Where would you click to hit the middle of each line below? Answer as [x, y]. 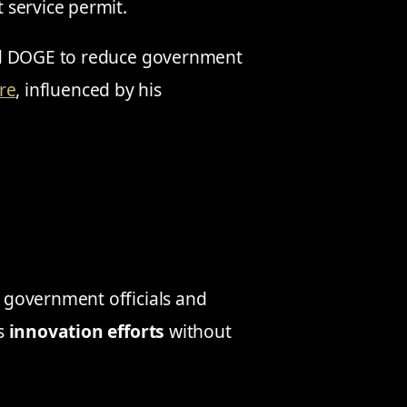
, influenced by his [89, 90]
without [198, 332]
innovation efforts [87, 332]
